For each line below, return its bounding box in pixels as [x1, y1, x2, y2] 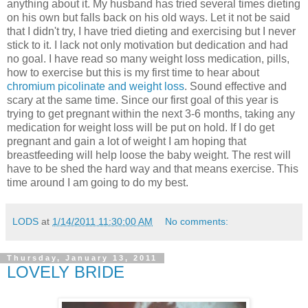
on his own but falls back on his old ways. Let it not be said [7, 11, 290, 23]
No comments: [165, 215, 229, 227]
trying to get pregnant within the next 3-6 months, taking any [7, 107, 295, 120]
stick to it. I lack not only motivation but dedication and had [7, 38, 288, 51]
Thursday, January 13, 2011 [7, 254, 157, 263]
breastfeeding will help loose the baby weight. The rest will [7, 148, 291, 161]
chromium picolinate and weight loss [7, 80, 184, 92]
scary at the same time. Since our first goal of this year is [7, 93, 278, 106]
